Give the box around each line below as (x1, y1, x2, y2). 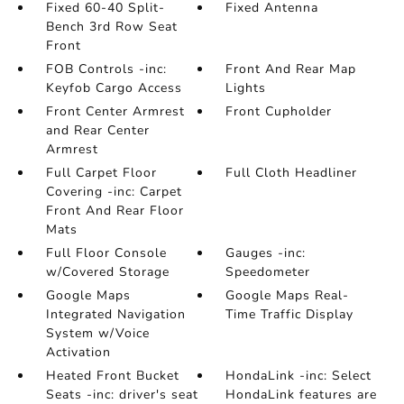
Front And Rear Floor (45, 202, 184, 219)
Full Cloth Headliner (225, 164, 358, 181)
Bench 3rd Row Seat (45, 18, 178, 35)
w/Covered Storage (45, 263, 170, 280)
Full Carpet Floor (45, 164, 157, 181)
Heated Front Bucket (45, 367, 179, 384)
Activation (45, 344, 111, 361)
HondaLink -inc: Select (225, 367, 372, 384)
